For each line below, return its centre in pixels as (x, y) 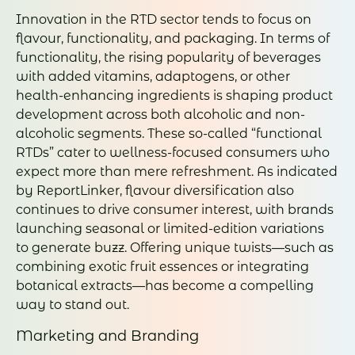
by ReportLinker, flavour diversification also (155, 191)
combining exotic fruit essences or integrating (162, 267)
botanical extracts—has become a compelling (165, 286)
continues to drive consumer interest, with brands (175, 210)
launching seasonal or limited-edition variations (170, 229)
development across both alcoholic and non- (160, 115)
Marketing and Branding (107, 336)
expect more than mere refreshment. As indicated (177, 172)
